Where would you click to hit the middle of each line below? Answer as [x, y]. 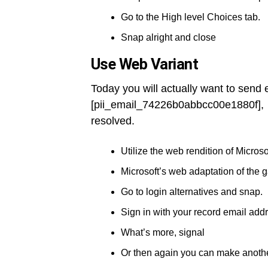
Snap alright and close [168, 37]
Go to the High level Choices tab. [191, 17]
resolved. [113, 121]
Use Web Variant [145, 64]
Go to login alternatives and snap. [192, 192]
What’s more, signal [163, 232]
